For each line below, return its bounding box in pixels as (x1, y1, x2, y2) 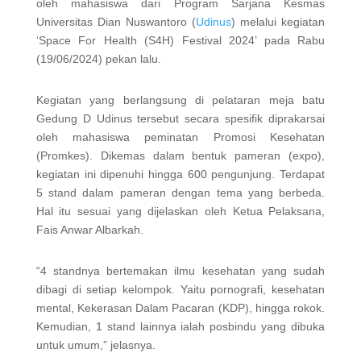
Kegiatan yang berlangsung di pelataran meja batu (35, 93, 326, 106)
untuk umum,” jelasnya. (35, 338, 156, 351)
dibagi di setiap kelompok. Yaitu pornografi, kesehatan (35, 282, 326, 296)
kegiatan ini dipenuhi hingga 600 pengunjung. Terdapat (35, 167, 326, 180)
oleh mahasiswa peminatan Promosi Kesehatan (35, 130, 326, 143)
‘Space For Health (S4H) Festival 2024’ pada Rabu (35, 33, 326, 47)
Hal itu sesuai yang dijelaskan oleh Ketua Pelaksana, (35, 204, 326, 218)
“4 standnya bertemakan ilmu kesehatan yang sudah (35, 263, 326, 277)
